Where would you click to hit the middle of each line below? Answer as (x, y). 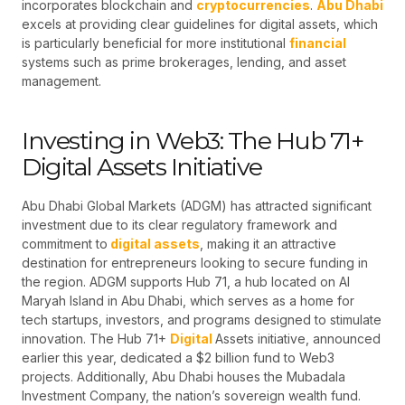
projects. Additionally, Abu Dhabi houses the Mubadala (184, 376)
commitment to (65, 243)
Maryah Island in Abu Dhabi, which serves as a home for (188, 300)
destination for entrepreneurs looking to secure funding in (195, 262)
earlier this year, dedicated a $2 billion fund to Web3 (178, 357)
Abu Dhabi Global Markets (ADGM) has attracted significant (197, 205)
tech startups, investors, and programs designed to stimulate (202, 319)
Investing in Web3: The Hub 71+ (192, 140)
